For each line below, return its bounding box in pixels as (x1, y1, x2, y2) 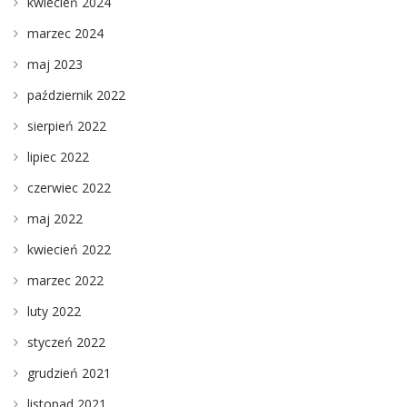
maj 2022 (27, 210, 83, 227)
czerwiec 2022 (27, 179, 111, 196)
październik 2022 (27, 86, 125, 104)
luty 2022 (27, 303, 81, 320)
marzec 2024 (27, 25, 104, 42)
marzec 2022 (27, 272, 104, 289)
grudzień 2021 (27, 364, 111, 382)
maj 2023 (27, 55, 83, 73)
